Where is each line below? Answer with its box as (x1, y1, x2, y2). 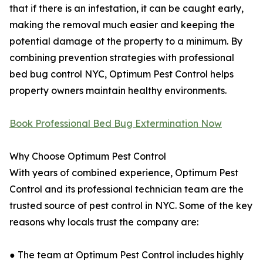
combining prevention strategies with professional (9, 52, 234, 64)
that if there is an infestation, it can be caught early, (9, 2, 244, 15)
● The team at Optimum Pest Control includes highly (9, 249, 244, 261)
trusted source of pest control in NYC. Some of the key (9, 200, 252, 212)
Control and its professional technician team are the (9, 183, 244, 195)
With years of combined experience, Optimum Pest (9, 167, 238, 179)
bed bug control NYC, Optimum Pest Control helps (9, 68, 234, 80)
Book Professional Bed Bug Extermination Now (9, 117, 222, 130)
